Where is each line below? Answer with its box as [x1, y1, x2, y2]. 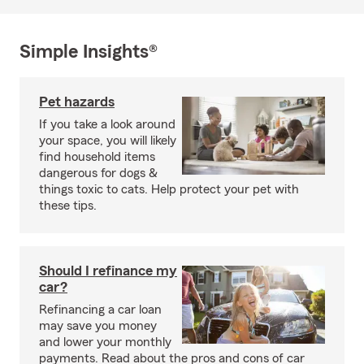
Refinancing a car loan [39, 302, 162, 316]
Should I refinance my [39, 262, 177, 278]
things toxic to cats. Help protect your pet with [39, 182, 299, 196]
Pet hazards [39, 93, 115, 109]
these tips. [39, 198, 97, 212]
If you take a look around [39, 117, 175, 131]
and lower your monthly [39, 335, 171, 349]
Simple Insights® [19, 41, 158, 62]
